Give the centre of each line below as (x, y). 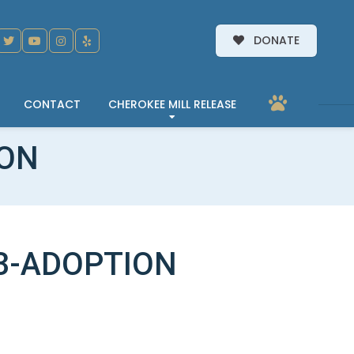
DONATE (275, 41)
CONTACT (52, 104)
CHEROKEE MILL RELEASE (172, 104)
